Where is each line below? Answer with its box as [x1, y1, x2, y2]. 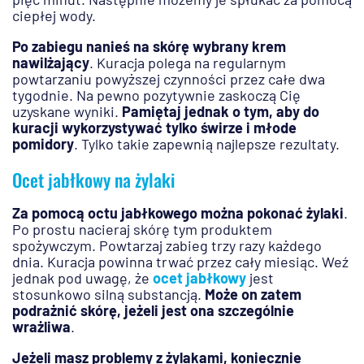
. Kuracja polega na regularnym [89, 54, 286, 72]
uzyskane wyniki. [12, 102, 122, 121]
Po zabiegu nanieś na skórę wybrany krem [12, 37, 286, 56]
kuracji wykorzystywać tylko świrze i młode [12, 119, 297, 137]
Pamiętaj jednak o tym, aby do [122, 102, 319, 121]
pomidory [12, 135, 74, 154]
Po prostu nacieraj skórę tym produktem [12, 220, 272, 239]
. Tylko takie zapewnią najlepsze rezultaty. [74, 135, 340, 154]
